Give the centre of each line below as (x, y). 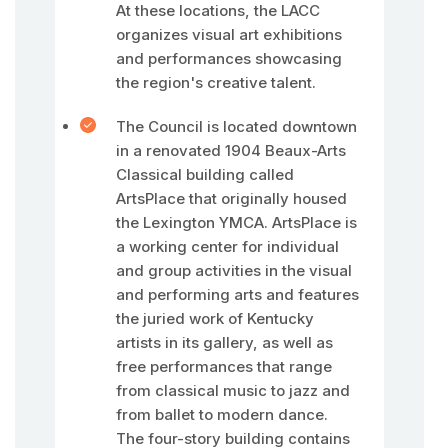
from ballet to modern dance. (222, 414)
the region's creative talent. (216, 82)
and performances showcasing (229, 58)
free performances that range (224, 366)
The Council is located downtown (236, 126)
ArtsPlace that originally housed (231, 198)
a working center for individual (227, 246)
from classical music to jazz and (233, 390)
